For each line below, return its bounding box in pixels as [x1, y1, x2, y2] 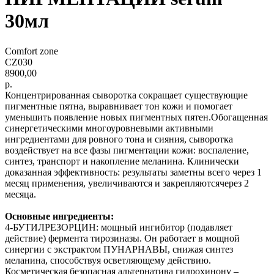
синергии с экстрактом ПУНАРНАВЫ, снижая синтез [5, 243, 233, 254]
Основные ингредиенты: [5, 210, 114, 221]
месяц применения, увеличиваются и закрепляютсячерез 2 [5, 177, 249, 188]
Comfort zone [5, 45, 58, 56]
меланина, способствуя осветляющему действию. [5, 254, 211, 265]
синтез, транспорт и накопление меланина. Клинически [5, 155, 239, 166]
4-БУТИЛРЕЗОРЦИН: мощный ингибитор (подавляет [5, 221, 232, 232]
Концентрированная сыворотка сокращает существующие [5, 89, 248, 100]
